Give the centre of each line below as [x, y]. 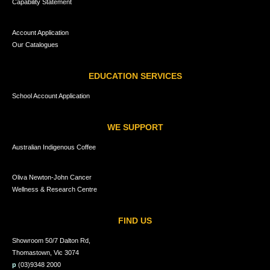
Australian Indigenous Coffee [54, 147]
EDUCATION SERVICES [135, 76]
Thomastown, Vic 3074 [46, 252]
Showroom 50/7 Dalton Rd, [51, 240]
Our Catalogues [35, 44]
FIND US [135, 221]
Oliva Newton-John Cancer [52, 177]
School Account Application [51, 96]
